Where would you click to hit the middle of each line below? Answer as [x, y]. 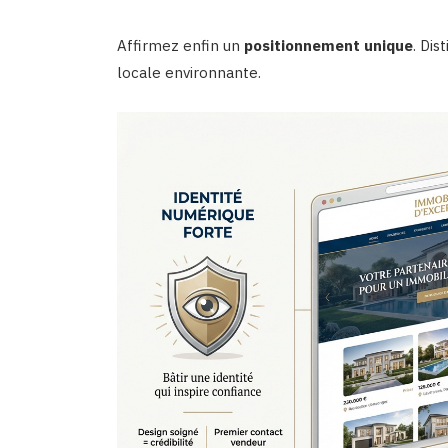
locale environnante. [188, 73]
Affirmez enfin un [180, 46]
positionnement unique [328, 46]
